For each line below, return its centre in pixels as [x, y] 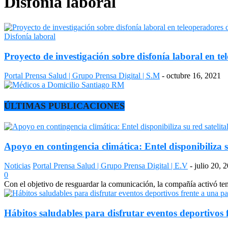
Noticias [17, 166]
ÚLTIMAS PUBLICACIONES [64, 106]
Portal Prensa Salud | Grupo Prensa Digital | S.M [82, 76]
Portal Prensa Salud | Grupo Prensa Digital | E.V [110, 166]
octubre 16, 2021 [194, 76]
